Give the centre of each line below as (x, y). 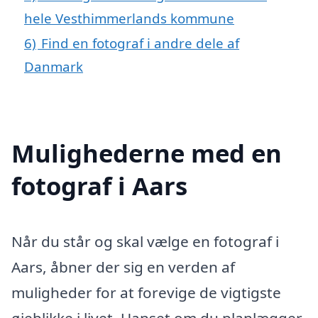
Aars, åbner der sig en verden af (123, 267)
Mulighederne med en (147, 153)
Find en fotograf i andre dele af (140, 43)
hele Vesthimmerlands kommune (129, 18)
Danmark (54, 66)
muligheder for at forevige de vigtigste (146, 292)
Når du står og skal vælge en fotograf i (145, 241)
